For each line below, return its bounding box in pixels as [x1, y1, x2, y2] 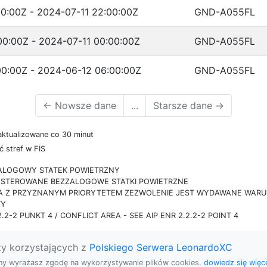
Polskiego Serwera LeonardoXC [89, 241, 232, 253]
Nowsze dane [52, 100, 116, 111]
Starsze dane [153, 100, 215, 111]
